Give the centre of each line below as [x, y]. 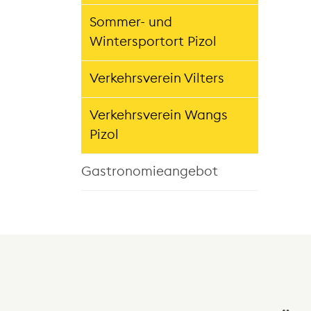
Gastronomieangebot [150, 171]
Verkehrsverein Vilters [157, 78]
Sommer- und [131, 22]
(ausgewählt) [129, 12]
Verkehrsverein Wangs [159, 115]
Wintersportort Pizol [153, 42]
